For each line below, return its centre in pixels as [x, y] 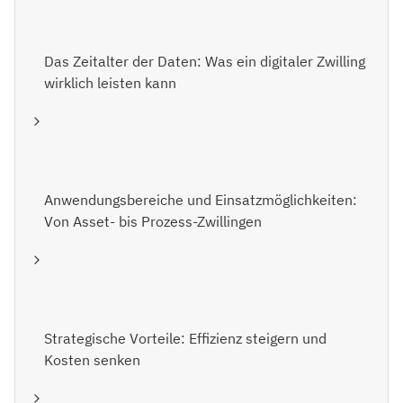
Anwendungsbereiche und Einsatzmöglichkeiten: [201, 200]
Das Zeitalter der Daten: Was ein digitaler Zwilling [205, 62]
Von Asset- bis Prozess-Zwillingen [153, 222]
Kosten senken [92, 360]
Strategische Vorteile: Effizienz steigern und [185, 339]
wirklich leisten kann [110, 83]
